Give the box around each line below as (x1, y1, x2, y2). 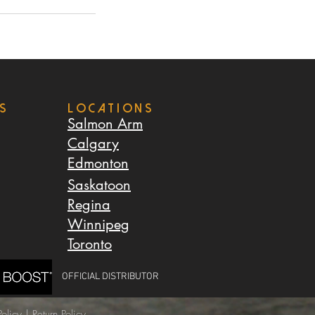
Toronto (67, 234, 112, 253)
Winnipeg (67, 214, 129, 233)
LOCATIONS (67, 101, 155, 115)
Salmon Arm (67, 114, 143, 133)
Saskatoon (67, 175, 131, 194)
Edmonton (67, 153, 129, 172)
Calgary (67, 134, 119, 153)
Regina (67, 195, 110, 214)
